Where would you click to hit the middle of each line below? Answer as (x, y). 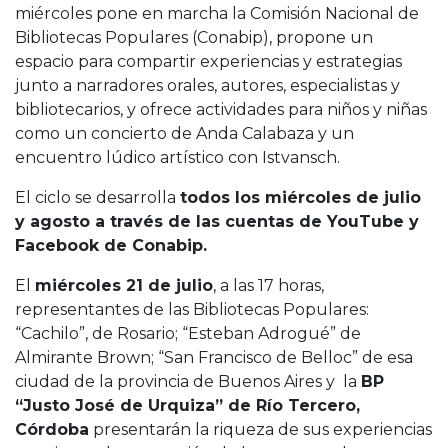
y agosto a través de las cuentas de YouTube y (217, 221)
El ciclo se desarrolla (97, 197)
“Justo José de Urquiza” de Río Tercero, (187, 405)
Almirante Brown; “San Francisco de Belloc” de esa (214, 357)
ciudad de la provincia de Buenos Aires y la (188, 381)
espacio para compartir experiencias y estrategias (208, 61)
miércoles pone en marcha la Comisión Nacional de (217, 13)
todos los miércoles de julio (300, 197)
